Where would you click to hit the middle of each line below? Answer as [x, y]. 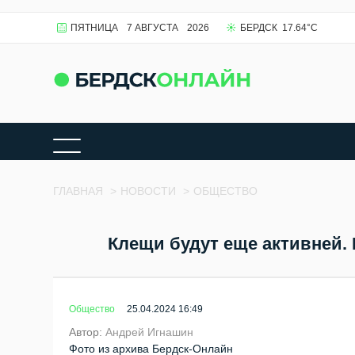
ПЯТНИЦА [95, 28]
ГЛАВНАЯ [78, 191]
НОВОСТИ [149, 191]
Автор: [88, 332]
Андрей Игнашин [150, 332]
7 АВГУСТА [153, 28]
